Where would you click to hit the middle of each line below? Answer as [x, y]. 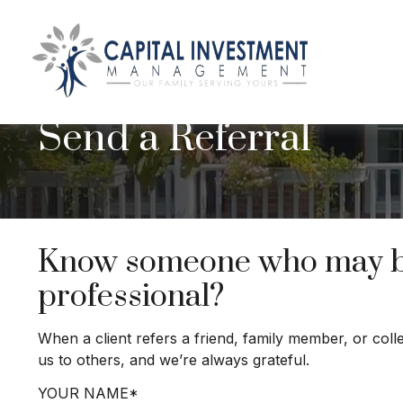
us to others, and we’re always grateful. [174, 360]
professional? [131, 297]
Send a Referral [175, 139]
